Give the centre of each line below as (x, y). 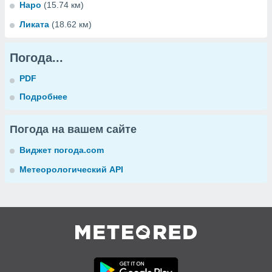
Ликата (34, 24)
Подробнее (43, 97)
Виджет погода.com (62, 150)
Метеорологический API (71, 169)
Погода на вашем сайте (73, 129)
